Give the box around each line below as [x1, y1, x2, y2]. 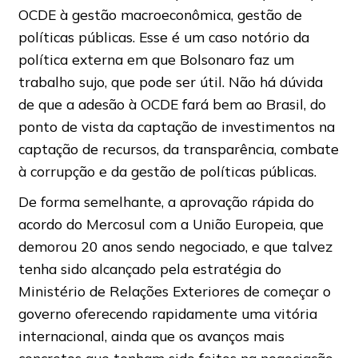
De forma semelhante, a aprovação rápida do [18, 193, 314, 211]
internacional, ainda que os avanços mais [18, 327, 284, 345]
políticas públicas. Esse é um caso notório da [18, 28, 309, 46]
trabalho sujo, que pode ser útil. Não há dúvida [18, 73, 323, 91]
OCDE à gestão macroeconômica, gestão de [18, 6, 302, 24]
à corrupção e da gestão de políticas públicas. [18, 162, 316, 181]
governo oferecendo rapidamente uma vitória [18, 304, 317, 323]
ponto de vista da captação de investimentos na [18, 117, 335, 136]
